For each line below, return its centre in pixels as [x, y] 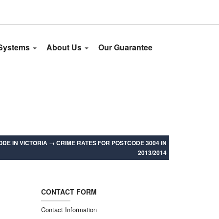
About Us [65, 47]
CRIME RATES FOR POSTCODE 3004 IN [111, 143]
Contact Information [69, 209]
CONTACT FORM [69, 192]
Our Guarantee [125, 47]
